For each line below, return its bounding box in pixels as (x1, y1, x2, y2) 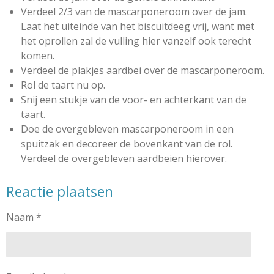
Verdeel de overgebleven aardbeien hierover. (21, 152, 229, 165)
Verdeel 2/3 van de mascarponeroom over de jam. (21, 5, 247, 18)
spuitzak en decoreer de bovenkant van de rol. (21, 137, 232, 150)
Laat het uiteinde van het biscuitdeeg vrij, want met (21, 20, 254, 33)
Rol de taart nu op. (21, 78, 105, 92)
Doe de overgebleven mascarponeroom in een (21, 122, 234, 136)
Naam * (6, 210, 42, 224)
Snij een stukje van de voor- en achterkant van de (21, 93, 246, 106)
